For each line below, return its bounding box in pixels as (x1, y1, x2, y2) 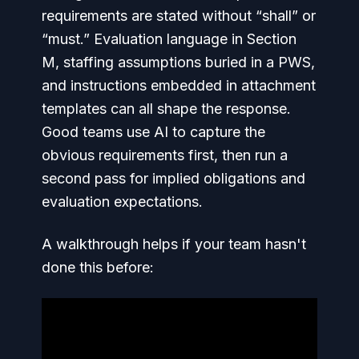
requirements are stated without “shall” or (42, 7, 316, 24)
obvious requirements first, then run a (42, 147, 288, 163)
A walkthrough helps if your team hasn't (42, 236, 306, 252)
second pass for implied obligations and (42, 170, 305, 187)
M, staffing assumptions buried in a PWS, (42, 54, 315, 71)
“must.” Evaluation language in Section (42, 30, 296, 47)
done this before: (42, 259, 154, 276)
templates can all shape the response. (42, 100, 291, 117)
